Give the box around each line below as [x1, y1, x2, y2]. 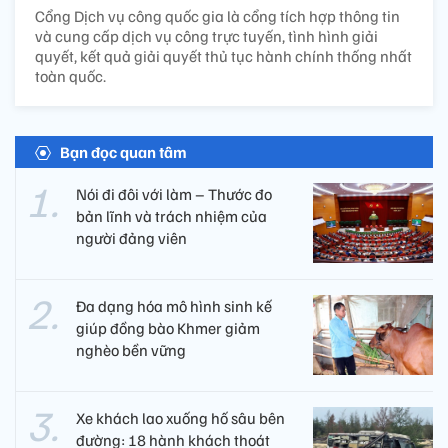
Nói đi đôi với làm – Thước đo [76, 183, 272, 204]
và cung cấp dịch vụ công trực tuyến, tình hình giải [35, 25, 378, 46]
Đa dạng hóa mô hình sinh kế [76, 295, 272, 316]
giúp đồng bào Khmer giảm [76, 317, 260, 338]
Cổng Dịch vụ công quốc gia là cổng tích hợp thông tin [35, 5, 400, 26]
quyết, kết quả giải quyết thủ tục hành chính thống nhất [35, 45, 412, 66]
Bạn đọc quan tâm [60, 141, 187, 162]
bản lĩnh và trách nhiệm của [76, 205, 267, 226]
